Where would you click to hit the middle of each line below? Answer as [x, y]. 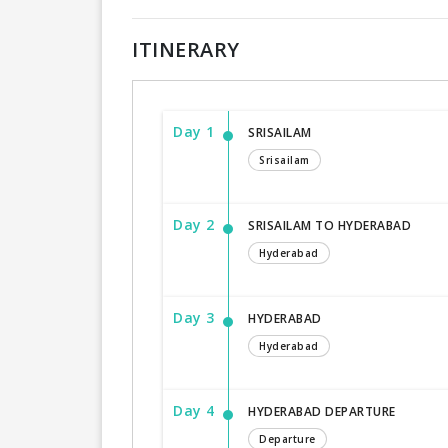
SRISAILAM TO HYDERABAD [329, 225]
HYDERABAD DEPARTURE [322, 411]
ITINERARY [186, 49]
